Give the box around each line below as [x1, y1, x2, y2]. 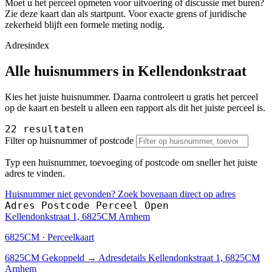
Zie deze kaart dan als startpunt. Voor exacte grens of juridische [5, 8, 246, 19]
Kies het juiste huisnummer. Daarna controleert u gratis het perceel [5, 91, 258, 102]
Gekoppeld [42, 252, 84, 263]
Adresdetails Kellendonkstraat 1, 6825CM [98, 252, 260, 263]
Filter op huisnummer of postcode [5, 135, 134, 146]
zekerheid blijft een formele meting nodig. [5, 19, 165, 30]
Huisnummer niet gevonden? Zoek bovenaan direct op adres [5, 188, 236, 199]
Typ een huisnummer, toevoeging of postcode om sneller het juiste [5, 157, 257, 168]
